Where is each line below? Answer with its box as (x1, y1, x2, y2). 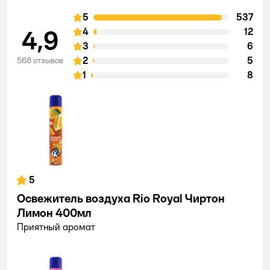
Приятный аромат (17, 221, 95, 233)
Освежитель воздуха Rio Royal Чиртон (17, 191, 225, 206)
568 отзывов (17, 55, 63, 65)
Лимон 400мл (17, 206, 92, 220)
